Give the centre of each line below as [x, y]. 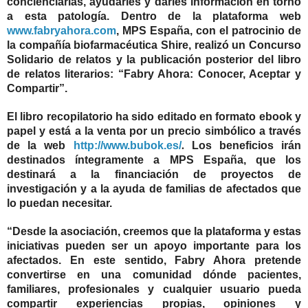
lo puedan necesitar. [59, 203]
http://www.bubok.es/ [127, 146]
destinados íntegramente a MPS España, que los [154, 160]
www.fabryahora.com [62, 31]
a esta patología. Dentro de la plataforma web [154, 16]
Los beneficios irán [242, 146]
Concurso [275, 45]
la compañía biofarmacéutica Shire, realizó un [128, 45]
